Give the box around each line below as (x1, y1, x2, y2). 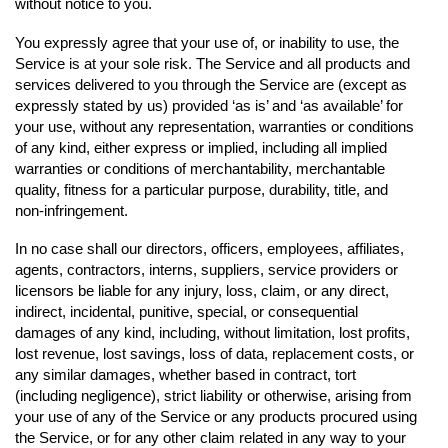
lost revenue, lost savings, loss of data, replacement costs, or (15, 345, 414, 363)
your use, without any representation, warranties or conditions (15, 117, 414, 135)
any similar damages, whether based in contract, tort (15, 366, 356, 384)
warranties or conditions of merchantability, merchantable (15, 159, 385, 177)
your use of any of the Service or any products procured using (15, 408, 417, 426)
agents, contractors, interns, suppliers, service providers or (15, 261, 398, 279)
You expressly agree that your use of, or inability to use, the (15, 33, 399, 51)
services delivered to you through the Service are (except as (15, 75, 407, 93)
